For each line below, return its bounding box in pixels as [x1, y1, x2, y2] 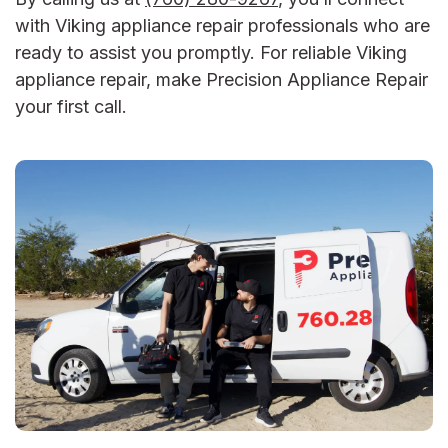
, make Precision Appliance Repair [146, 69, 428, 91]
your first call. [15, 96, 127, 118]
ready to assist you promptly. [15, 42, 255, 64]
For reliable [255, 42, 356, 64]
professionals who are [248, 15, 430, 37]
